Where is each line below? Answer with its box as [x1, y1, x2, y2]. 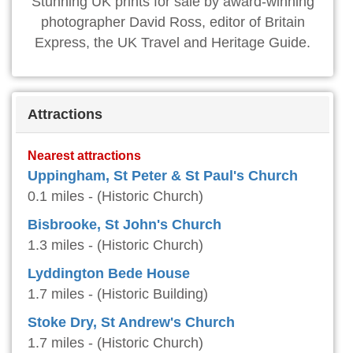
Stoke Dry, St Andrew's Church [28, 314, 235, 331]
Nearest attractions [28, 148, 141, 163]
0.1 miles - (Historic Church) [28, 188, 203, 205]
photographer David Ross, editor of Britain [40, 14, 305, 31]
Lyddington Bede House [28, 266, 190, 282]
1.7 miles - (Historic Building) [28, 286, 208, 303]
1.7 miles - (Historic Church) [28, 335, 203, 351]
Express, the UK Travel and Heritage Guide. [35, 35, 310, 51]
